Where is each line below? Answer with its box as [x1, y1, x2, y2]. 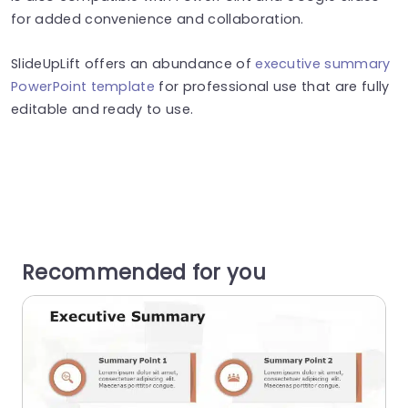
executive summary [255, 54, 391, 73]
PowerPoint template [11, 76, 156, 96]
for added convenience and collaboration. [11, 9, 304, 28]
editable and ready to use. [11, 99, 194, 118]
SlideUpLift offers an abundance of [11, 54, 256, 73]
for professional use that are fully [155, 76, 390, 96]
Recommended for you [22, 257, 267, 287]
